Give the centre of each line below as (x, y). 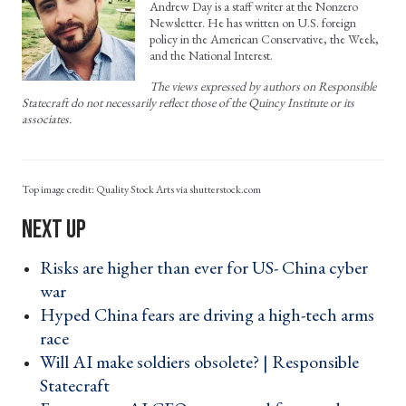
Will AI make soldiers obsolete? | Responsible (199, 361)
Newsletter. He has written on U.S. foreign (253, 22)
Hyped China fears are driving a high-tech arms (207, 314)
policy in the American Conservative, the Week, (264, 39)
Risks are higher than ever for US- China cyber (204, 267)
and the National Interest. (211, 55)
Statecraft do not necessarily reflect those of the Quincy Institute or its (188, 102)
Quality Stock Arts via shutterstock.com (179, 189)
